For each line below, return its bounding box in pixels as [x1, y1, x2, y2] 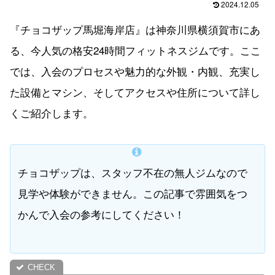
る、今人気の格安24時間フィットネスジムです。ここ [10, 42, 261, 58]
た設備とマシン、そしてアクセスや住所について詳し [10, 83, 260, 99]
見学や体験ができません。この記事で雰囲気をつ [18, 185, 247, 201]
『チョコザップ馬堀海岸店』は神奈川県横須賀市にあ [10, 21, 260, 37]
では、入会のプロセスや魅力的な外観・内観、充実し [10, 63, 260, 79]
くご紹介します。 [10, 104, 93, 120]
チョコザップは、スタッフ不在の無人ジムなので [18, 164, 247, 180]
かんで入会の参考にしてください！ [18, 206, 185, 222]
